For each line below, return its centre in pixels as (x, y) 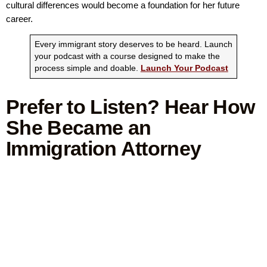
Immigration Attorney (104, 148)
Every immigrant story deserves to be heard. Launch (133, 44)
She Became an (79, 127)
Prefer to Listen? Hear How (131, 106)
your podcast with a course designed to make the (127, 56)
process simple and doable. (87, 68)
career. (19, 18)
